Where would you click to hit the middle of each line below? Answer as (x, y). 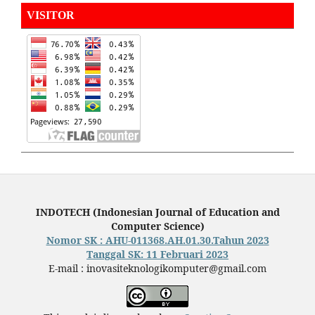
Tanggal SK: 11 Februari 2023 (157, 254)
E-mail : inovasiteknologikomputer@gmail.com (157, 268)
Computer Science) (157, 226)
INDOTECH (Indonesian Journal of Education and (157, 212)
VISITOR (51, 15)
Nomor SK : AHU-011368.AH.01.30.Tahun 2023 (157, 240)
